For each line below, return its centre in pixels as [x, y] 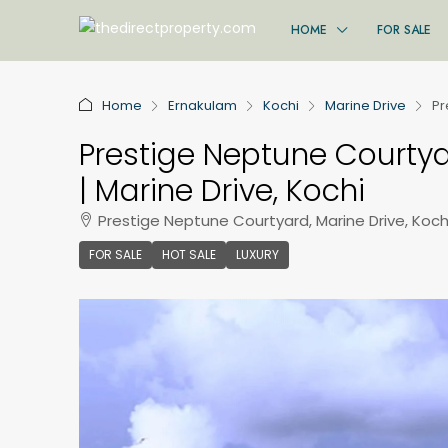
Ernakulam [202, 105]
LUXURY [257, 254]
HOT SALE [189, 254]
